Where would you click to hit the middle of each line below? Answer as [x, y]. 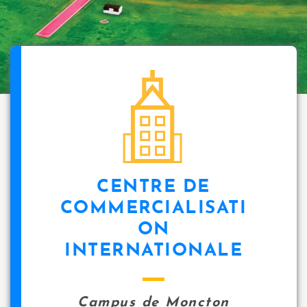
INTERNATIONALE [153, 251]
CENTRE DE [153, 187]
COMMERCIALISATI [153, 209]
